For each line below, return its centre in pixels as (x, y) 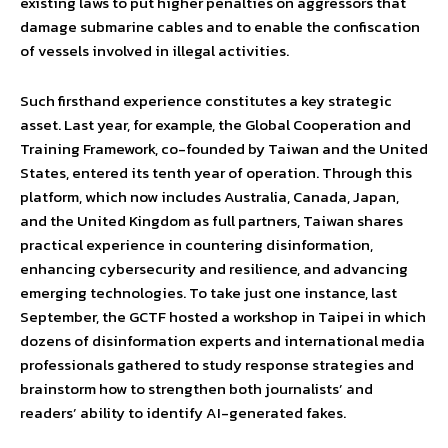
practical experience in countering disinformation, (196, 245)
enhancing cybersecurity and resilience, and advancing (214, 269)
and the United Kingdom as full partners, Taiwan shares (211, 221)
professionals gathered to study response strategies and (217, 365)
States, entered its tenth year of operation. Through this (216, 173)
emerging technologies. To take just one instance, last (208, 293)
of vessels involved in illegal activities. (154, 51)
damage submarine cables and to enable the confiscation (220, 27)
